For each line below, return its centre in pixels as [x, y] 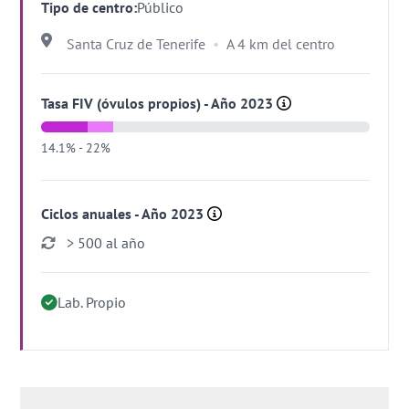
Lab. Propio [92, 302]
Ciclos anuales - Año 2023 [125, 214]
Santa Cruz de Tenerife [136, 44]
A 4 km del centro [281, 44]
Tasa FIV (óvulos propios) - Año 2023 [159, 103]
